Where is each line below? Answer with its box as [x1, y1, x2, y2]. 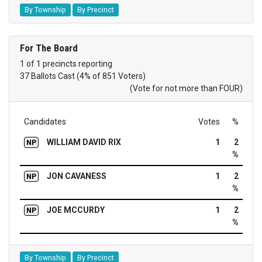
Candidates [23, 117, 66, 127]
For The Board [19, 42, 78, 54]
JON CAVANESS [46, 171, 106, 181]
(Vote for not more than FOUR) [129, 84, 243, 94]
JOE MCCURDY [46, 205, 105, 215]
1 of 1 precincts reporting [19, 59, 112, 69]
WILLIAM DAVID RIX [46, 137, 121, 147]
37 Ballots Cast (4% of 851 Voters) [19, 71, 146, 81]
